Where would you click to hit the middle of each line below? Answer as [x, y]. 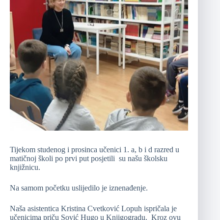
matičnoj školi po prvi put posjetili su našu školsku [89, 159]
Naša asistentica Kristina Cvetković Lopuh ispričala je [93, 209]
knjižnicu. [25, 167]
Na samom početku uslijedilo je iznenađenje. [79, 188]
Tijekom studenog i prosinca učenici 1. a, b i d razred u [95, 150]
